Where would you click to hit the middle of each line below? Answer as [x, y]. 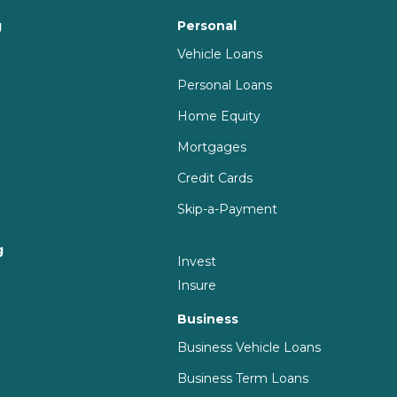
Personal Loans [225, 85]
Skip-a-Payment [228, 209]
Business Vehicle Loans [249, 347]
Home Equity [219, 116]
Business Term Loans [243, 378]
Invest [197, 261]
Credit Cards [215, 178]
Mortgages [212, 147]
